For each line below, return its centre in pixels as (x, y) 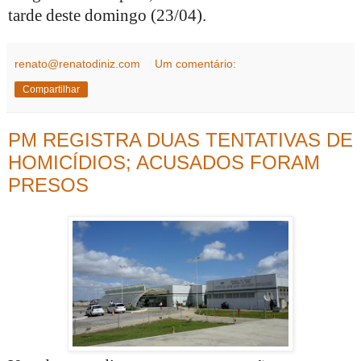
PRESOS (48, 185)
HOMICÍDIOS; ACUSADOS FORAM (164, 162)
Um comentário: (196, 63)
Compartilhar (51, 89)
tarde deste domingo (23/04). (107, 15)
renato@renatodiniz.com (77, 63)
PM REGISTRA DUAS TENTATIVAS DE (180, 139)
